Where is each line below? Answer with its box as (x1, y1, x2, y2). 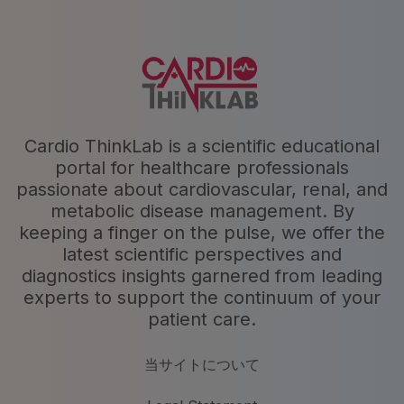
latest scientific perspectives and (62, 243, 342, 265)
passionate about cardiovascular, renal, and (16, 178, 388, 200)
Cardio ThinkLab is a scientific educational (24, 134, 380, 157)
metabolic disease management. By (50, 199, 354, 222)
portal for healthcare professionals (55, 156, 349, 179)
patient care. (148, 308, 256, 330)
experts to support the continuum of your (23, 286, 381, 308)
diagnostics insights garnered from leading (22, 264, 382, 287)
